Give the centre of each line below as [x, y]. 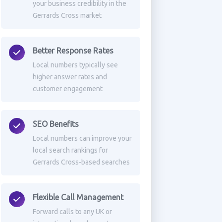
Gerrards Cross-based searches [81, 162]
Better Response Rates [73, 51]
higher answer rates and [70, 77]
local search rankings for [70, 150]
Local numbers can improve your [82, 138]
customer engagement [67, 89]
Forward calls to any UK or [72, 212]
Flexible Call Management [78, 197]
